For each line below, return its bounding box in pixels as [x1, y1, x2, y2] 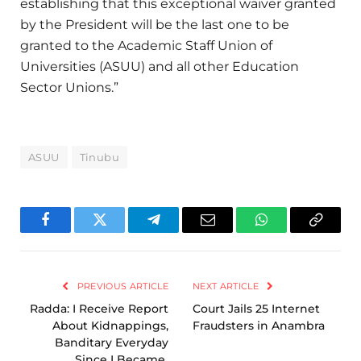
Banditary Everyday [55, 335, 168, 351]
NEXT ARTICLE [193, 280, 262, 293]
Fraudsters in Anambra [193, 318, 325, 334]
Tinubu [79, 151, 119, 164]
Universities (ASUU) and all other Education [20, 58, 299, 74]
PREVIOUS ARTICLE [74, 280, 168, 293]
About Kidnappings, [52, 318, 168, 334]
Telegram [152, 224, 207, 239]
